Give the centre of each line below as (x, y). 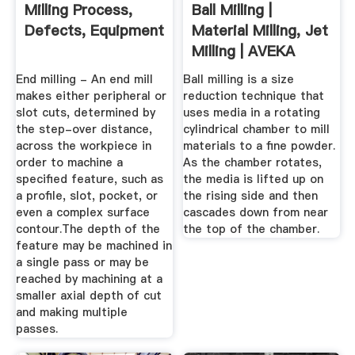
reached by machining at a (89, 279)
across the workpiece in (83, 145)
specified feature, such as (89, 179)
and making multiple (71, 312)
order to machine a (69, 162)
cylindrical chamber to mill (257, 129)
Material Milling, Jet (260, 31)
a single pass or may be (82, 262)
